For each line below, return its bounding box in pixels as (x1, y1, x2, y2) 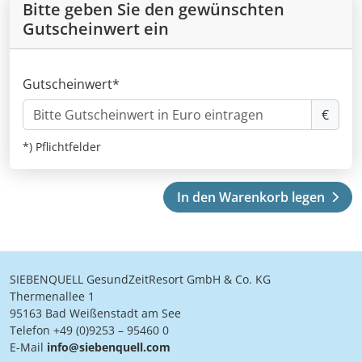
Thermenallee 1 (10, 288, 95, 305)
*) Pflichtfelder (23, 139, 101, 155)
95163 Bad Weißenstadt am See (10, 305, 181, 322)
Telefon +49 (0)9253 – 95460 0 (10, 322, 169, 339)
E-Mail (10, 339, 47, 356)
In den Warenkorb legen (177, 188, 326, 207)
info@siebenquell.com (47, 339, 170, 356)
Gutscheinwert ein (23, 18, 169, 40)
